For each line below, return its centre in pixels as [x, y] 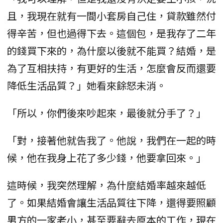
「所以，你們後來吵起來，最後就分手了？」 [107, 113]
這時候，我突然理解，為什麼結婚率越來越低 [107, 185]
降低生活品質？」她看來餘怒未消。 [87, 86]
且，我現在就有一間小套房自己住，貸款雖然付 [111, 16]
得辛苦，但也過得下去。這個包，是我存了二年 [111, 33]
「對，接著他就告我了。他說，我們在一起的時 [111, 140]
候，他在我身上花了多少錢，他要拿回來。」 [107, 158]
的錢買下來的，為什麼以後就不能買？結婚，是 [111, 51]
